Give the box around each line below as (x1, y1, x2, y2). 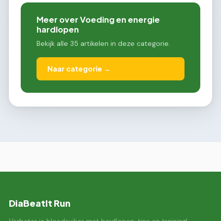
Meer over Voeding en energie (37, 14, 160, 25)
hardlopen (37, 24, 79, 35)
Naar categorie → (47, 64, 111, 74)
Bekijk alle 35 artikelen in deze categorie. (37, 39, 170, 48)
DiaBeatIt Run (9, 197, 71, 209)
